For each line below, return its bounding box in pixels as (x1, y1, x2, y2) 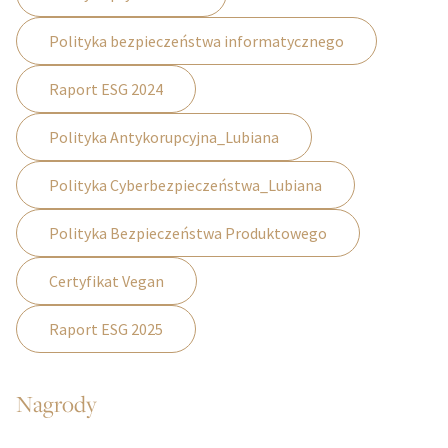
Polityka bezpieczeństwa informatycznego (49, 31, 344, 52)
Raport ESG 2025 (49, 319, 163, 340)
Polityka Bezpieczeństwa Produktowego (49, 223, 327, 244)
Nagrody (16, 389, 97, 420)
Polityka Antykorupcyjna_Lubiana (49, 127, 279, 148)
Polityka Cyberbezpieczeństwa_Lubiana (49, 175, 322, 196)
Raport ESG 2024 (49, 79, 163, 100)
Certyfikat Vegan (49, 271, 164, 292)
